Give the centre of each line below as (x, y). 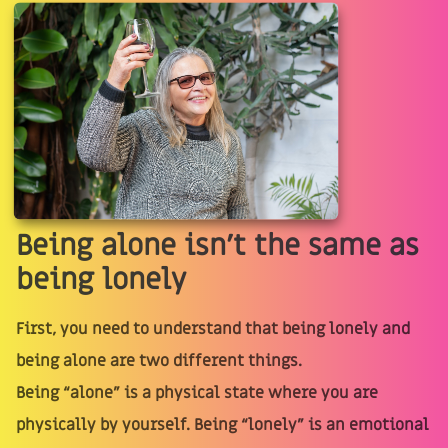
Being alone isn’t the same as (217, 246)
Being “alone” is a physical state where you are (197, 393)
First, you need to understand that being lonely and (213, 329)
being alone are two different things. (159, 361)
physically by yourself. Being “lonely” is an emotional (222, 425)
